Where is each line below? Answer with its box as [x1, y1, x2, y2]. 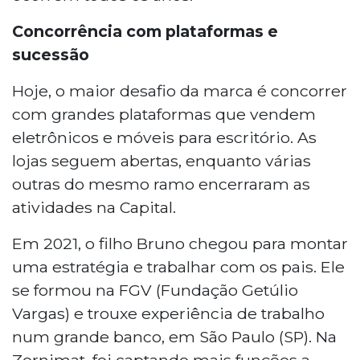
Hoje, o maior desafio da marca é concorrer [12, 80, 347, 100]
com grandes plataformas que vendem [12, 104, 316, 124]
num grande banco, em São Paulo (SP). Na [12, 326, 337, 346]
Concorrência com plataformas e [12, 21, 278, 41]
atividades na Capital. [12, 197, 176, 217]
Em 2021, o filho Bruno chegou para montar [12, 233, 348, 253]
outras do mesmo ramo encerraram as [12, 174, 310, 194]
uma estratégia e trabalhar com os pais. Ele [12, 256, 345, 276]
